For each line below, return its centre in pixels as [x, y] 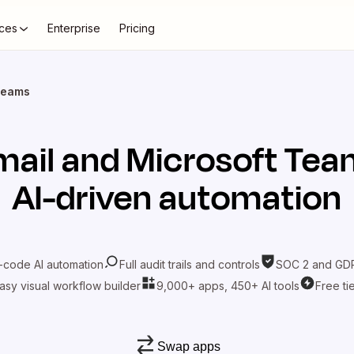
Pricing [137, 28]
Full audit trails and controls [190, 264]
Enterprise [74, 28]
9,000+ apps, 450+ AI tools [228, 285]
